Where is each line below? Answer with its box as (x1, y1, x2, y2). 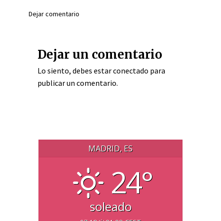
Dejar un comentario (37, 47, 162, 62)
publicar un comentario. (37, 78, 118, 88)
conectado (113, 66, 148, 75)
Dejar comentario (29, 9, 79, 18)
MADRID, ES (88, 143, 133, 154)
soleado (89, 198, 132, 215)
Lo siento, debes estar (37, 66, 113, 75)
